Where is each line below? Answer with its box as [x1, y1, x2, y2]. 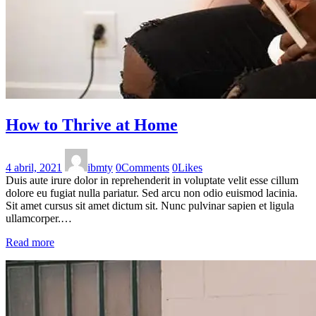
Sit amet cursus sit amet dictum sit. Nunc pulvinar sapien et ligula [6, 200, 294, 212]
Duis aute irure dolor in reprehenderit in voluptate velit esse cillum [6, 174, 298, 187]
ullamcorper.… [6, 212, 72, 225]
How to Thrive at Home [6, 116, 178, 135]
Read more [6, 236, 54, 249]
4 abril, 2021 [6, 162, 62, 174]
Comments [121, 162, 169, 174]
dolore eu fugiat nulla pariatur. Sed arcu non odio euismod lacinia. [6, 187, 298, 200]
